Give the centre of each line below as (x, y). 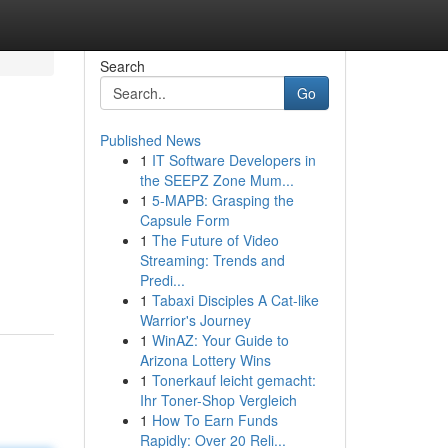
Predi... (162, 280)
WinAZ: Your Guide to (220, 340)
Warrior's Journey (195, 320)
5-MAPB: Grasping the (222, 200)
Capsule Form (184, 220)
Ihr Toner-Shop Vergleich (218, 400)
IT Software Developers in (233, 160)
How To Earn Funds (214, 420)
